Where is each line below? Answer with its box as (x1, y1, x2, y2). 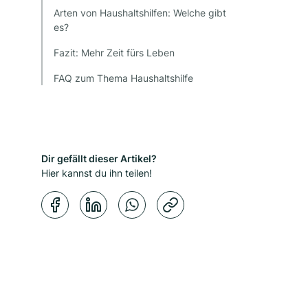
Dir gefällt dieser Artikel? (41, 153, 157, 165)
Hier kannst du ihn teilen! (41, 167, 152, 179)
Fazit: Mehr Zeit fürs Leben (54, 47, 177, 59)
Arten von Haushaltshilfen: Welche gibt (54, 7, 226, 19)
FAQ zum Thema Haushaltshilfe (54, 72, 196, 85)
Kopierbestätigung (184, 192, 266, 204)
